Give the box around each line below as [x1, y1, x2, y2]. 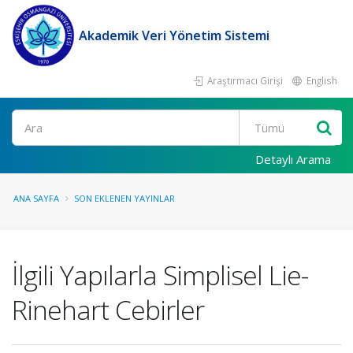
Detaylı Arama [255, 151, 331, 167]
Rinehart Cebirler [12, 292, 204, 328]
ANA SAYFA [13, 192, 59, 204]
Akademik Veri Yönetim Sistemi [79, 27, 269, 44]
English [304, 74, 337, 87]
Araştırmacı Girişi [205, 74, 283, 87]
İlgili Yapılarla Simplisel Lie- [12, 257, 308, 293]
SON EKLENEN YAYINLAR [74, 192, 175, 204]
